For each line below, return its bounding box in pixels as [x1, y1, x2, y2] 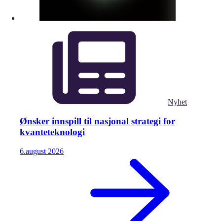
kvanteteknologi [20, 127, 85, 138]
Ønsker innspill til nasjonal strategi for [20, 116, 175, 127]
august [26, 147, 46, 155]
